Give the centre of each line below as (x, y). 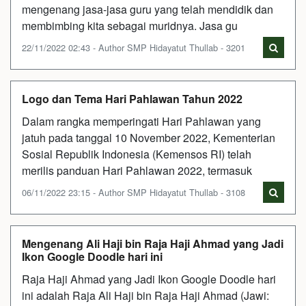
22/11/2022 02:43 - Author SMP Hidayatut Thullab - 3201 (134, 47)
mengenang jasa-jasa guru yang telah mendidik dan (148, 9)
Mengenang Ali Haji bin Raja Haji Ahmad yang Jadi (153, 244)
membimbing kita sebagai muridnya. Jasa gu (130, 26)
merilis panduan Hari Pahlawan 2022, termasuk (137, 170)
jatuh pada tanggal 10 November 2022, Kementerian (149, 138)
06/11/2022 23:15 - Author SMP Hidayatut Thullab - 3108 (134, 192)
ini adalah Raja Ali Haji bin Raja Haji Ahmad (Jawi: (145, 295)
